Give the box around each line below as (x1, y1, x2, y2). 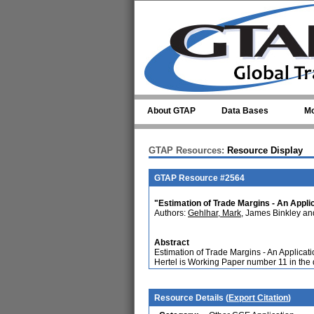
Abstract (154, 238, 189, 247)
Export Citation (228, 293, 288, 303)
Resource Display (224, 145, 303, 156)
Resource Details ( (154, 293, 228, 303)
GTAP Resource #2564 (154, 173, 245, 183)
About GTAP (147, 106, 196, 116)
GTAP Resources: (149, 145, 224, 156)
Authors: (154, 208, 188, 218)
